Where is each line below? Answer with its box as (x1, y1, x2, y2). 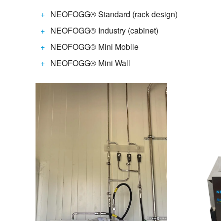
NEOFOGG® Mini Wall (50, 57, 130, 69)
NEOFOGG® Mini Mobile (50, 40, 139, 52)
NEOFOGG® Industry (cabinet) (50, 24, 158, 36)
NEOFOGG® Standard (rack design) (50, 8, 178, 20)
